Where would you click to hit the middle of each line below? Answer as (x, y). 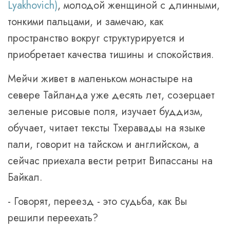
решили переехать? (53, 218)
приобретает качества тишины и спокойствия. (111, 55)
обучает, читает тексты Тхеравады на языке (107, 128)
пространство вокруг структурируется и (96, 38)
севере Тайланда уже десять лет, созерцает (111, 95)
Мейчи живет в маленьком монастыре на (100, 79)
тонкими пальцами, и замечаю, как (85, 22)
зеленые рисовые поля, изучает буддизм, (105, 112)
